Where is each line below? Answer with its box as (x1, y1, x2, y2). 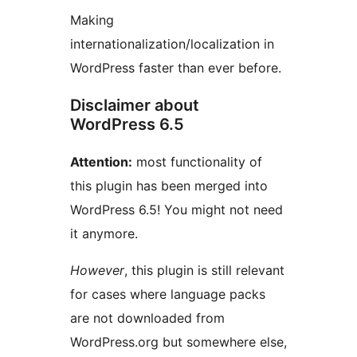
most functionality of (132, 153, 262, 170)
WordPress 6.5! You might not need (70, 201, 283, 218)
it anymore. (70, 225, 138, 241)
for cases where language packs (70, 285, 265, 302)
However (70, 261, 124, 278)
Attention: (70, 153, 132, 170)
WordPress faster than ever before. (70, 59, 281, 76)
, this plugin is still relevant (124, 261, 284, 278)
